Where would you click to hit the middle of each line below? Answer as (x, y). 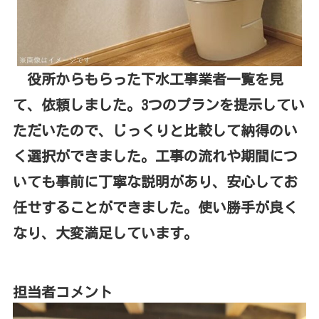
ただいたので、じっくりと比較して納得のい (155, 131)
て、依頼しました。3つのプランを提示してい (158, 105)
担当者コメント (62, 292)
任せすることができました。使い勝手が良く (155, 208)
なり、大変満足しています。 (105, 233)
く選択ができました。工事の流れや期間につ (155, 156)
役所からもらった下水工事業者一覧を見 (148, 79)
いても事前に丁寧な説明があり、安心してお (155, 182)
